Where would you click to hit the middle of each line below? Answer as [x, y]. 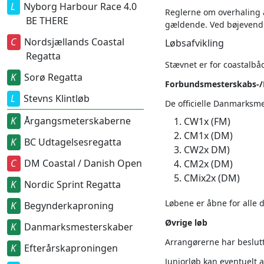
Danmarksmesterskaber [78, 227]
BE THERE [47, 21]
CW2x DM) [207, 150]
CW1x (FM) [207, 121]
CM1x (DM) [208, 136]
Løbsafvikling [194, 43]
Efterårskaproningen [71, 248]
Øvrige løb [186, 222]
